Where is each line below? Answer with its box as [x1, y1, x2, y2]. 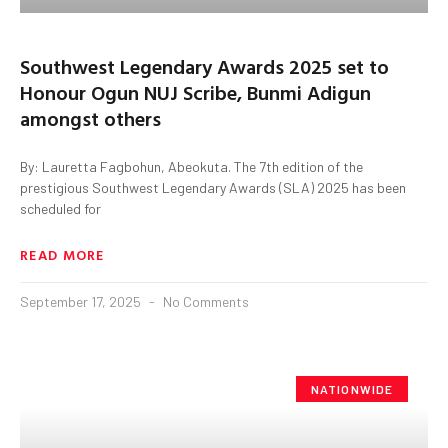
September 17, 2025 [20, 292, 144, 310]
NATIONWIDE [310, 381, 394, 396]
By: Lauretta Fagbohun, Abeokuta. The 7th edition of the [20, 157, 363, 175]
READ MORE [20, 243, 105, 265]
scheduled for [20, 199, 101, 217]
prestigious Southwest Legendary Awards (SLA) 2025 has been [20, 178, 406, 196]
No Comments [160, 292, 249, 310]
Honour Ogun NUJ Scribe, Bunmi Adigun [20, 76, 371, 107]
